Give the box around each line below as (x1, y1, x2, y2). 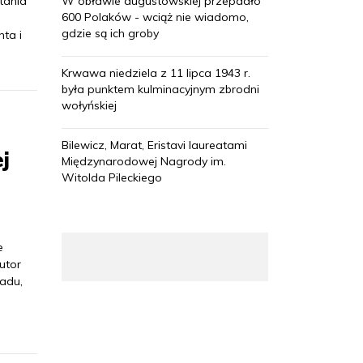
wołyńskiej (62, 98, 117, 113)
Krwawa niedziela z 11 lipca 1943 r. (62, 66, 250, 81)
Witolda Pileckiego (62, 170, 162, 186)
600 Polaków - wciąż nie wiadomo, (62, 10, 249, 25)
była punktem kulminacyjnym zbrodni (62, 82, 259, 97)
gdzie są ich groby (62, 26, 159, 41)
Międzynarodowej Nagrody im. (62, 154, 226, 169)
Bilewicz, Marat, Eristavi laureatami (62, 138, 247, 153)
